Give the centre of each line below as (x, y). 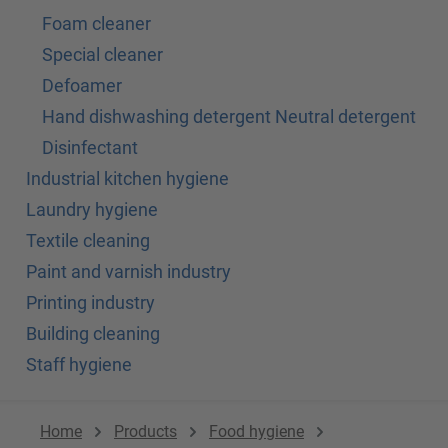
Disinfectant (90, 148)
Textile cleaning (88, 241)
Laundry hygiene (92, 210)
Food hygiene (256, 432)
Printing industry (90, 303)
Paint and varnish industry (128, 272)
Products (145, 432)
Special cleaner (102, 55)
